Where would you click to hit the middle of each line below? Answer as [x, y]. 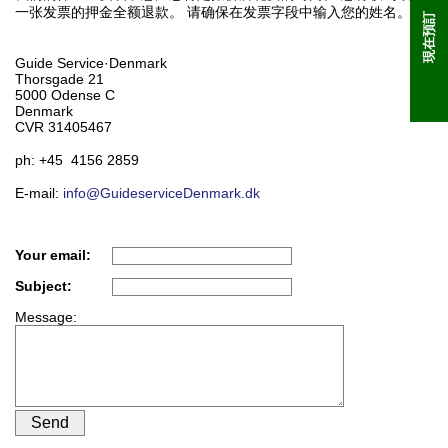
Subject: [43, 286]
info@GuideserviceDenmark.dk [161, 193]
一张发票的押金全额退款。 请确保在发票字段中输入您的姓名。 [213, 12]
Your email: [53, 255]
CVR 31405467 [63, 127]
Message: [46, 317]
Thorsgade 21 [59, 79]
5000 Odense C [65, 95]
